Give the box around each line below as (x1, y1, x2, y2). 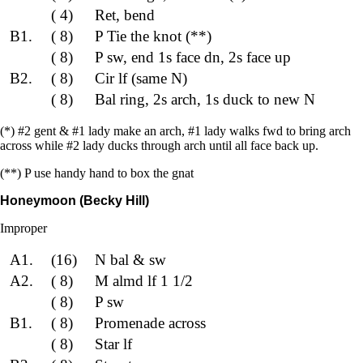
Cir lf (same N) (94, 69, 187, 87)
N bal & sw (94, 250, 166, 268)
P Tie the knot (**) (94, 27, 211, 45)
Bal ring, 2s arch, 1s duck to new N (94, 90, 315, 108)
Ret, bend (94, 6, 155, 23)
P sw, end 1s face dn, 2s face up (94, 48, 291, 66)
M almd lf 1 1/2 (94, 271, 193, 289)
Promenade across (94, 314, 206, 331)
